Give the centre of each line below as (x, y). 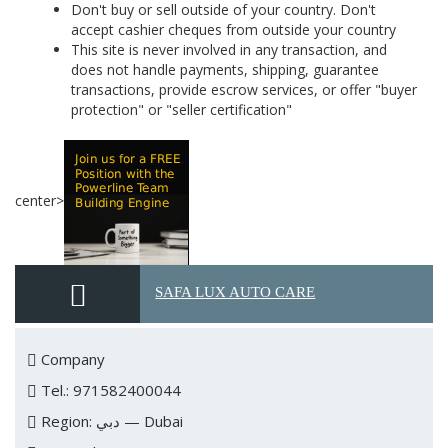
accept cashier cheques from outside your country (233, 29)
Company (71, 359)
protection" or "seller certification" (181, 109)
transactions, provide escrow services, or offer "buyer (244, 89)
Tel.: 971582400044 (109, 390)
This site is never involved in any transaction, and (229, 49)
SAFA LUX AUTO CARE (235, 292)
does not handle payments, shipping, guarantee (225, 69)
